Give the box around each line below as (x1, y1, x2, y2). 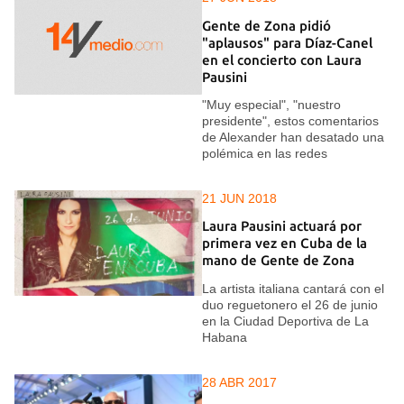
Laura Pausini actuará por (202, 218, 362, 234)
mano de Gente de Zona (202, 252, 354, 269)
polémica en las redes (202, 145, 327, 161)
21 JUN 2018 (202, 190, 277, 206)
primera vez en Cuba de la (202, 235, 367, 252)
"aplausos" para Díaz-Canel (202, 34, 372, 50)
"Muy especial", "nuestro (202, 96, 341, 112)
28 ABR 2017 (202, 374, 277, 390)
